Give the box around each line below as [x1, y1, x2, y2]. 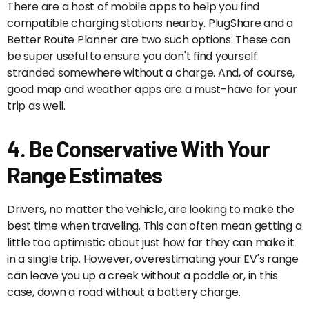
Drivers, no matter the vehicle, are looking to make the [7, 201, 295, 218]
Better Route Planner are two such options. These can [7, 32, 290, 48]
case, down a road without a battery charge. [7, 284, 241, 301]
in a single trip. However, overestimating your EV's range [7, 251, 299, 268]
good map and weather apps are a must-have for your [7, 81, 297, 98]
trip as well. [7, 98, 66, 114]
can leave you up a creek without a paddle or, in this [7, 268, 278, 284]
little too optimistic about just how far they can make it [7, 235, 295, 251]
